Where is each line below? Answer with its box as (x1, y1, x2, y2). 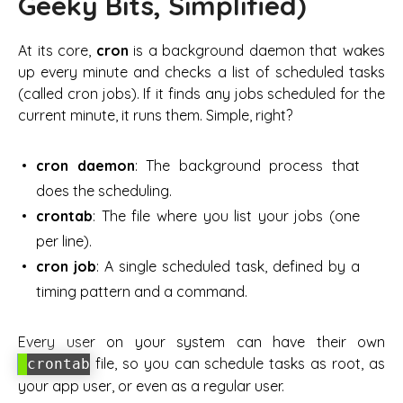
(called (18, 85, 67, 103)
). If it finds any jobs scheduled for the (130, 85, 386, 103)
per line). (36, 232, 92, 251)
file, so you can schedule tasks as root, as (90, 354, 385, 373)
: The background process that (134, 157, 361, 175)
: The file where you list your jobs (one (93, 207, 360, 226)
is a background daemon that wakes (128, 41, 386, 60)
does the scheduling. (36, 182, 172, 201)
